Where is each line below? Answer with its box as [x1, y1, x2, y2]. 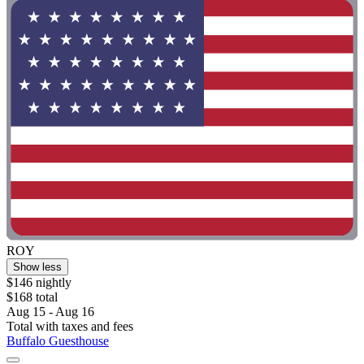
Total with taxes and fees [6, 318, 133, 333]
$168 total [6, 289, 58, 304]
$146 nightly [6, 275, 71, 289]
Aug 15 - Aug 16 [6, 304, 94, 318]
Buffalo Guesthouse [6, 333, 109, 348]
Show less [13, 260, 62, 273]
